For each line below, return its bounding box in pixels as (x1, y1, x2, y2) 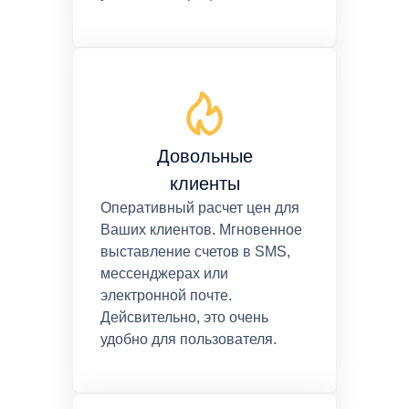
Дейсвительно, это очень (100, 309, 268, 326)
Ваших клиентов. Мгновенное (100, 222, 302, 238)
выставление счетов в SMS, (100, 244, 290, 260)
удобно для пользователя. (100, 331, 277, 348)
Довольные (156, 146, 253, 167)
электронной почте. (100, 288, 232, 304)
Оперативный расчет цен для (100, 200, 299, 216)
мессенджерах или (100, 266, 228, 282)
